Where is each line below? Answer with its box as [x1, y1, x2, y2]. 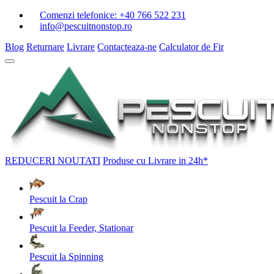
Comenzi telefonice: [40, 10, 119, 20]
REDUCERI [5, 155, 57, 166]
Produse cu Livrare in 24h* [103, 155, 208, 166]
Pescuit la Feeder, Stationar [29, 223, 133, 233]
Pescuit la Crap [29, 194, 87, 204]
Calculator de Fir [159, 42, 224, 52]
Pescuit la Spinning [29, 251, 103, 262]
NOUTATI [57, 155, 100, 166]
